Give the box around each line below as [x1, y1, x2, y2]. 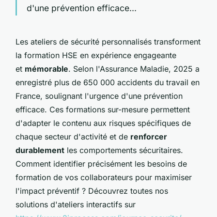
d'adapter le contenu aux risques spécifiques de [15, 118, 191, 128]
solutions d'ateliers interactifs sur [15, 199, 136, 209]
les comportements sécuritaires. [64, 145, 183, 155]
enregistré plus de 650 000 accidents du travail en [15, 77, 200, 87]
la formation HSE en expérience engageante [15, 50, 176, 60]
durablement [15, 145, 64, 155]
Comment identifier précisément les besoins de [15, 158, 187, 169]
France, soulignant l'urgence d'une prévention [15, 91, 183, 101]
